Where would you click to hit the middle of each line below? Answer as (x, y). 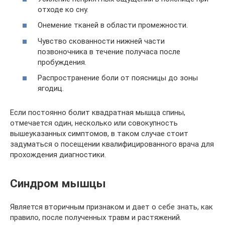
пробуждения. (62, 62)
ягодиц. (51, 88)
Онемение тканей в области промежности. (113, 25)
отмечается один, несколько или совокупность (94, 123)
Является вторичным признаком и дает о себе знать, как (111, 207)
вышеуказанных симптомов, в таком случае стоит (99, 134)
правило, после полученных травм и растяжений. (96, 217)
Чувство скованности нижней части (101, 41)
